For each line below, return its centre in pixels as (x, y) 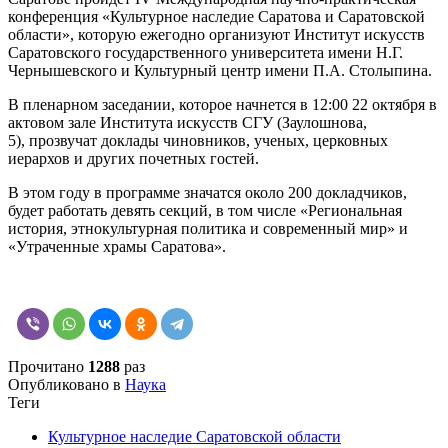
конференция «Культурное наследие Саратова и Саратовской (216, 16)
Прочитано (48, 366)
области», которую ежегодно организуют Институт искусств (216, 34)
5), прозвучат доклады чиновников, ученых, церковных (198, 140)
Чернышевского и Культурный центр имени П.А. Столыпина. (220, 70)
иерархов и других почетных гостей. (133, 158)
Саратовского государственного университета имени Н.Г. (205, 52)
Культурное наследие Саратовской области (194, 436)
